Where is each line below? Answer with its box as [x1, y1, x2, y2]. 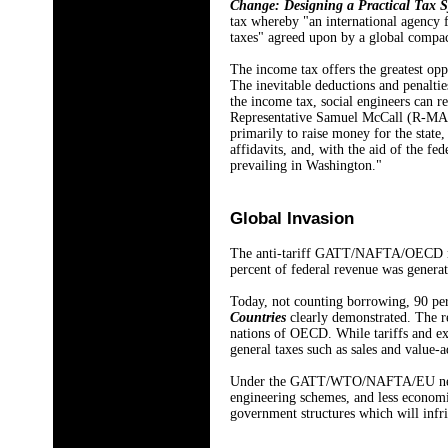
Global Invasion [230, 209, 354, 228]
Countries [230, 310, 290, 325]
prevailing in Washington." [230, 158, 382, 173]
